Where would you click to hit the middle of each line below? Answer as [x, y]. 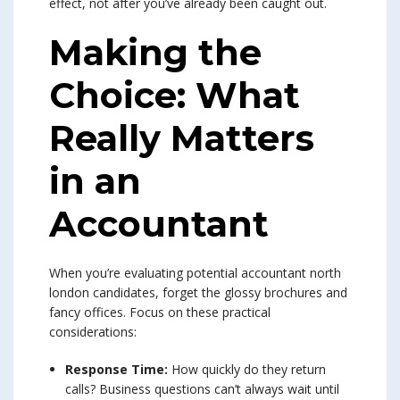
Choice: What [175, 96]
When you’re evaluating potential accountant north [195, 273]
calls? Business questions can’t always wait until [202, 389]
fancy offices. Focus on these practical [160, 312]
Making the [155, 53]
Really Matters [182, 138]
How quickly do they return [247, 370]
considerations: [93, 332]
